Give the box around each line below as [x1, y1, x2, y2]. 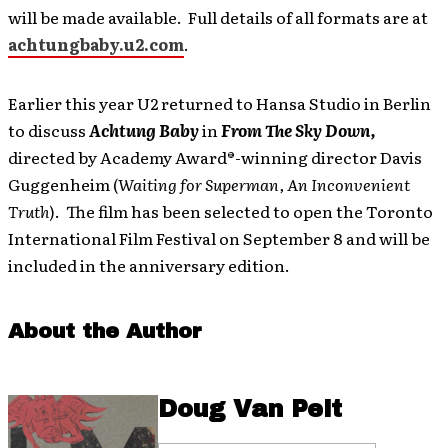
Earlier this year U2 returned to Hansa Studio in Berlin [8, 91, 431, 116]
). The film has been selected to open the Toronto [49, 199, 433, 224]
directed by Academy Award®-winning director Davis [8, 145, 422, 170]
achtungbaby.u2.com [8, 32, 184, 57]
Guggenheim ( [8, 172, 118, 197]
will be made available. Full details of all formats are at [8, 5, 428, 30]
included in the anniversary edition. [8, 253, 290, 278]
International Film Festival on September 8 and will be [8, 226, 430, 251]
